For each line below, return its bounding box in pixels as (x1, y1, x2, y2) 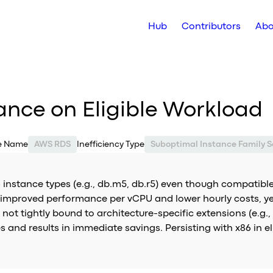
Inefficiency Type (76, 141, 144, 148)
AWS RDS (34, 141, 71, 148)
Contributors (182, 23, 241, 31)
